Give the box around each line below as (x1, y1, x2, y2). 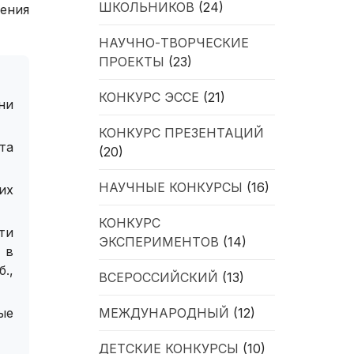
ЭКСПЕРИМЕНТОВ (99, 233, 220, 250)
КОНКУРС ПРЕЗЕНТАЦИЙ (99, 124, 265, 141)
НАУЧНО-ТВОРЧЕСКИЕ (99, 34, 250, 51)
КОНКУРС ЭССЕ (99, 88, 200, 105)
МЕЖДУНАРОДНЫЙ (99, 304, 230, 321)
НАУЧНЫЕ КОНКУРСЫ (99, 179, 243, 195)
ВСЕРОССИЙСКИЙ (99, 269, 219, 285)
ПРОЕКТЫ (99, 53, 165, 70)
